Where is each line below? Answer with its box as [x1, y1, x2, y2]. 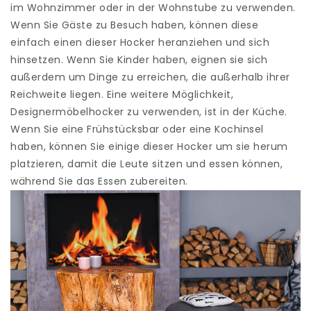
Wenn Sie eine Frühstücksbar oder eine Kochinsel [10, 122, 264, 136]
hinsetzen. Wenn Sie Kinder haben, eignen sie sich [10, 53, 268, 67]
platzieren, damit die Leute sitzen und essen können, [10, 157, 283, 171]
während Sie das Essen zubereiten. [10, 174, 188, 188]
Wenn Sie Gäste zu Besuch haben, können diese [10, 18, 258, 32]
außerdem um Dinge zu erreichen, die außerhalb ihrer [10, 70, 290, 84]
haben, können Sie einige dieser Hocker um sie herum [10, 140, 288, 153]
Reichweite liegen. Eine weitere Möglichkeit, [10, 87, 233, 101]
